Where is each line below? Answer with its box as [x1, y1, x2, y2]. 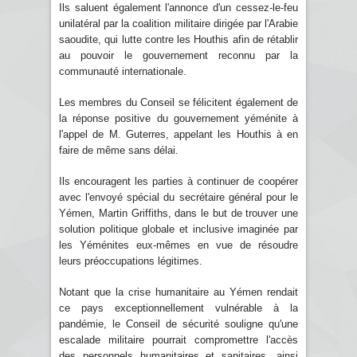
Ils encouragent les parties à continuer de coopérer [59, 175, 298, 187]
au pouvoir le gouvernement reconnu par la [59, 49, 298, 61]
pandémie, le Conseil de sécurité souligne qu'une [59, 317, 298, 330]
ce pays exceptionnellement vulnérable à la [59, 301, 298, 314]
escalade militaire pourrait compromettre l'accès [59, 333, 298, 346]
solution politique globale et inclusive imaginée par [59, 222, 298, 235]
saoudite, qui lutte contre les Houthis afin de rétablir [59, 33, 298, 45]
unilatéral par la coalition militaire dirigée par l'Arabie [59, 17, 298, 29]
